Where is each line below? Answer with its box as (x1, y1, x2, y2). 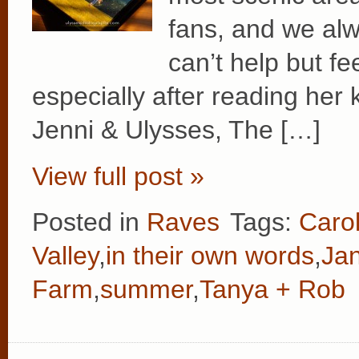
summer (100, 275, 192, 305)
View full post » (32, 161, 204, 191)
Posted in (32, 208, 147, 237)
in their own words (106, 241, 314, 271)
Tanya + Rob (200, 275, 345, 305)
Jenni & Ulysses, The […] (32, 115, 321, 145)
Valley (32, 241, 99, 271)
